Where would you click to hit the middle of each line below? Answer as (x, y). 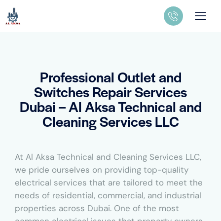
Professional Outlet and (110, 77)
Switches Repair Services (110, 92)
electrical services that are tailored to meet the (109, 183)
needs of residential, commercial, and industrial (108, 196)
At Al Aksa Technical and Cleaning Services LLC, (108, 157)
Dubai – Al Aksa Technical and (110, 106)
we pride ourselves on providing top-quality (102, 170)
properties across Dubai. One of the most (97, 208)
